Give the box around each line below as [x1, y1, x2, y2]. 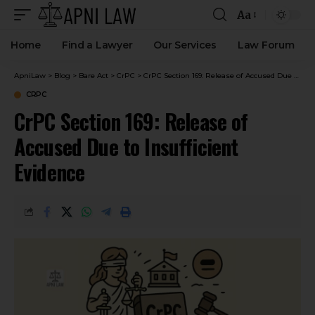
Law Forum [237, 39, 295, 51]
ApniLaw [14, 71, 46, 80]
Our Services [153, 39, 217, 51]
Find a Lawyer [61, 39, 133, 51]
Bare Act [79, 71, 108, 80]
